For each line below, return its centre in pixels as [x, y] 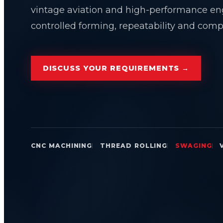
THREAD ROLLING [134, 145]
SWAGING [193, 145]
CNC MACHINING [61, 145]
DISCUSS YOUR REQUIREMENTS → [116, 68]
